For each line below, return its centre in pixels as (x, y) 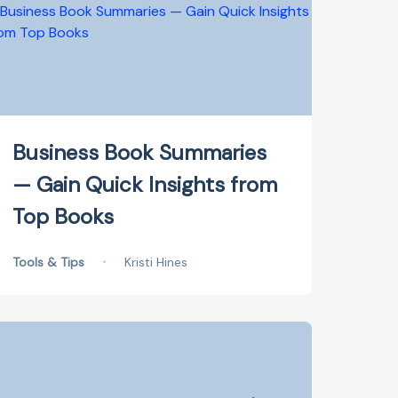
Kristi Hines (156, 262)
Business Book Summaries (140, 152)
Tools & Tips (49, 262)
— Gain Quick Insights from (145, 184)
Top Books (64, 216)
